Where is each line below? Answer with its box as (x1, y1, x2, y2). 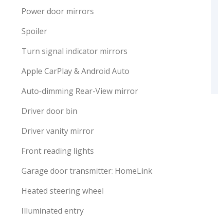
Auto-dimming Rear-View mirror (21, 86, 138, 96)
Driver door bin (21, 106, 77, 116)
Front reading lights (21, 145, 94, 156)
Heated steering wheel (21, 185, 104, 196)
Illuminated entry (21, 205, 84, 216)
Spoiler (21, 26, 47, 36)
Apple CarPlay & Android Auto (21, 66, 129, 76)
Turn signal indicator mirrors (21, 46, 127, 56)
